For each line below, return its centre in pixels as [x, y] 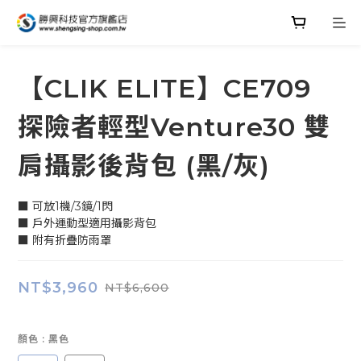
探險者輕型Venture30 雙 [174, 127]
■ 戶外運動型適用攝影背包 [87, 223]
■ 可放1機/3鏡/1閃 [65, 206]
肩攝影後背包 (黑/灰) [144, 166]
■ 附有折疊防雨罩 [64, 240]
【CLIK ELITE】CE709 [164, 88]
